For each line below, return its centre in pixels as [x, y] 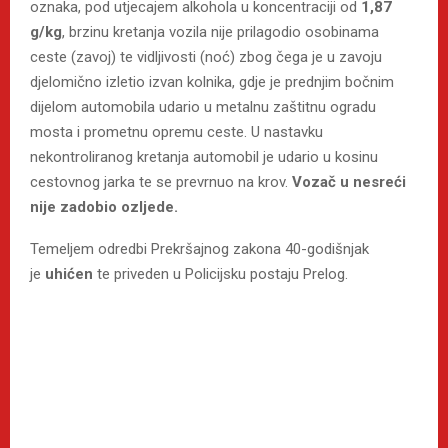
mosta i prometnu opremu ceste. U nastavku [176, 131]
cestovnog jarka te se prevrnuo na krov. [161, 181]
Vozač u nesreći [349, 181]
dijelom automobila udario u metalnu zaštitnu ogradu [203, 106]
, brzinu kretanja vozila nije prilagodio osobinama [220, 31]
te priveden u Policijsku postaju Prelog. [220, 273]
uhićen [69, 273]
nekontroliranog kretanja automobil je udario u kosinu [204, 156]
